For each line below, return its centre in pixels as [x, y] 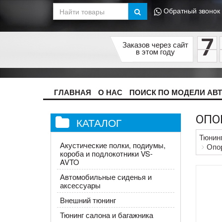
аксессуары [80, 185]
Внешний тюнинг [88, 200]
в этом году [155, 51]
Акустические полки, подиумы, [112, 145]
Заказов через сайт [155, 44]
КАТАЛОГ [99, 122]
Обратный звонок [192, 11]
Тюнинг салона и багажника [106, 215]
